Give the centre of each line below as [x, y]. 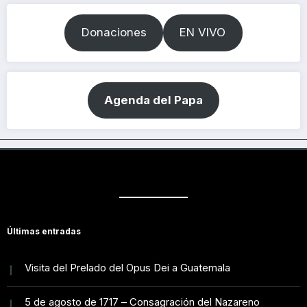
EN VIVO [203, 33]
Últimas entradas [44, 231]
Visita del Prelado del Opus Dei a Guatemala [127, 268]
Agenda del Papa [153, 100]
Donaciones [114, 33]
